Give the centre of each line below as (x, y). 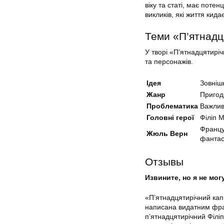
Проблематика (172, 106)
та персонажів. (169, 61)
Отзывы (164, 161)
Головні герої (170, 117)
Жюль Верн (167, 133)
